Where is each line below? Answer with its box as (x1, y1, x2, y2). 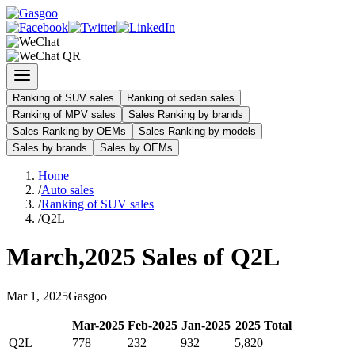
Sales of (136, 242, 231, 272)
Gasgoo (68, 288, 107, 303)
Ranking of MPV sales (13, 109, 116, 120)
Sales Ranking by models (139, 125, 256, 137)
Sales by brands (13, 142, 87, 154)
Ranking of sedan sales (127, 92, 235, 104)
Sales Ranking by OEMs (13, 125, 126, 137)
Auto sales (41, 183, 94, 197)
